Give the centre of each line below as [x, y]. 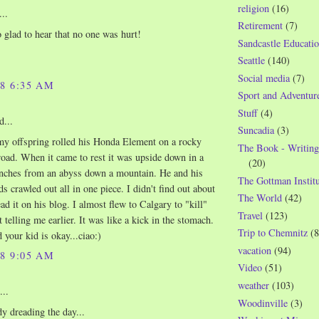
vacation [255, 250]
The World [260, 198]
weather [253, 285]
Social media [264, 78]
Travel [250, 215]
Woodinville [263, 303]
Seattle [251, 61]
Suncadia [256, 130]
